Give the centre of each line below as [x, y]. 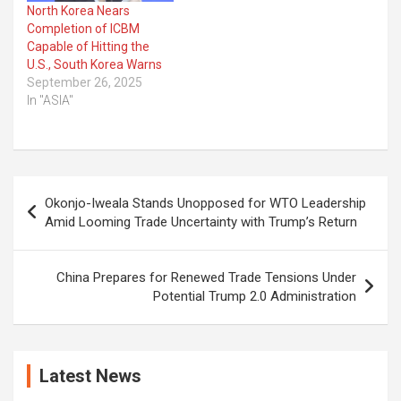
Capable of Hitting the [88, 47]
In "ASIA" [50, 101]
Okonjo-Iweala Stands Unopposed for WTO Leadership [205, 204]
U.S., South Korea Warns [94, 65]
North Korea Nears [78, 11]
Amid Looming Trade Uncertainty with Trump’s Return [201, 222]
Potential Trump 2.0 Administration [255, 297]
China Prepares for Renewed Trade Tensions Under [206, 278]
